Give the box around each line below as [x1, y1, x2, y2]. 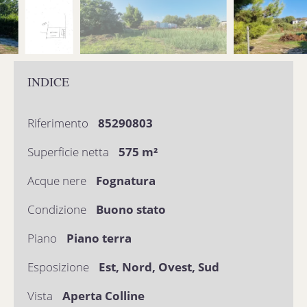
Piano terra [66, 230, 132, 246]
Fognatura [96, 173, 156, 188]
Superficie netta [27, 144, 112, 160]
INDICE [27, 73, 69, 90]
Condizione [27, 201, 89, 217]
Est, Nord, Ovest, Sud [99, 259, 219, 275]
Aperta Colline [62, 288, 145, 304]
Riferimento [27, 115, 91, 131]
